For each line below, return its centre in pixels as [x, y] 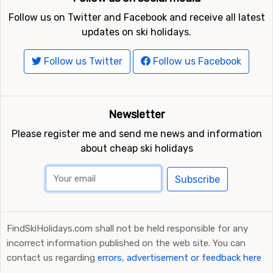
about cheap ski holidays [136, 149]
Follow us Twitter [82, 62]
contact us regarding [52, 258]
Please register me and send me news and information [136, 134]
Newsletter [136, 115]
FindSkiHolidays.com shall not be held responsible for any [127, 229]
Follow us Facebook [196, 62]
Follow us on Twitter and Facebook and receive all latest [136, 18]
